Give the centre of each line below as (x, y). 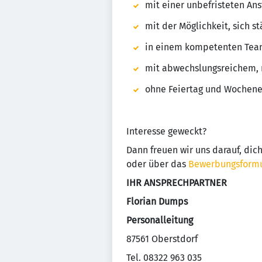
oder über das (157, 164)
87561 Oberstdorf (162, 239)
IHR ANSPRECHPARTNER (177, 183)
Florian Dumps (157, 201)
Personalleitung (160, 220)
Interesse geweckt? (166, 131)
